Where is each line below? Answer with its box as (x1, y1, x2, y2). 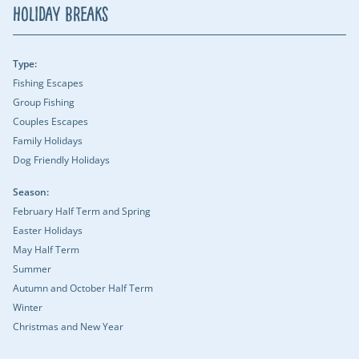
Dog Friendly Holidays (13, 153, 110, 167)
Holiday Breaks (13, 2, 109, 26)
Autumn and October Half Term (13, 281, 153, 295)
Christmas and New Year (13, 320, 123, 333)
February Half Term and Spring (13, 204, 151, 218)
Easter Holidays (13, 224, 83, 237)
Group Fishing (13, 95, 75, 109)
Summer (13, 262, 51, 276)
